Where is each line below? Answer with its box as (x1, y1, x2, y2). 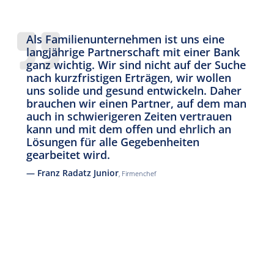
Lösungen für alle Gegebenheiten (26, 135, 199, 149)
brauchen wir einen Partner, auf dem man (26, 96, 246, 111)
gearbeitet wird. (26, 147, 110, 162)
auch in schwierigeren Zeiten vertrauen (26, 109, 232, 124)
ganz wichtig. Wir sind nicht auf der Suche (26, 57, 246, 72)
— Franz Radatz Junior (26, 166, 119, 179)
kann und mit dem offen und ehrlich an (26, 122, 231, 136)
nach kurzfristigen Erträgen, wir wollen (26, 70, 231, 85)
